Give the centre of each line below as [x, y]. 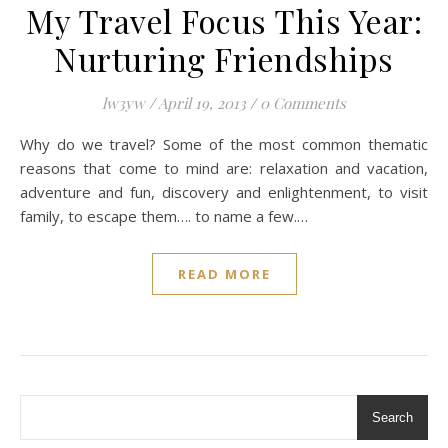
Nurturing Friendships [224, 58]
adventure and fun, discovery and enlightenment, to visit [224, 192]
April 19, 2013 [202, 103]
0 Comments [303, 103]
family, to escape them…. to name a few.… [164, 216]
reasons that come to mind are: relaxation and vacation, [224, 168]
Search [392, 417]
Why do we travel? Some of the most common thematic [27, 144]
